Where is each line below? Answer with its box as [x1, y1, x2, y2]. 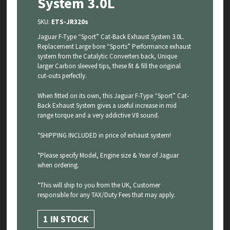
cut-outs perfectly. [37, 71, 87, 81]
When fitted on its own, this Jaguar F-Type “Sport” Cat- [37, 91, 189, 101]
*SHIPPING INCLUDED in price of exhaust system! [37, 131, 171, 140]
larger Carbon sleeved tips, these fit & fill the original [37, 62, 181, 71]
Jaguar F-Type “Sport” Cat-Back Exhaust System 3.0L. [37, 32, 185, 42]
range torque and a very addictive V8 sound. [37, 111, 160, 120]
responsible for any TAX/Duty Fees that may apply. [37, 190, 176, 200]
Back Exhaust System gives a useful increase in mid [37, 101, 177, 110]
